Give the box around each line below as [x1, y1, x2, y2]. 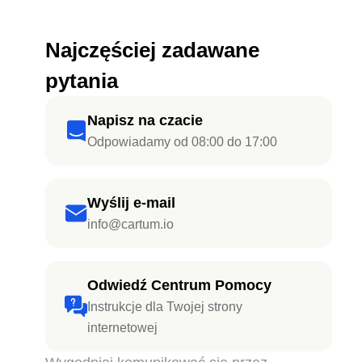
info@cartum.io [87, 217, 174, 231]
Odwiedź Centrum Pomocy [87, 276, 271, 293]
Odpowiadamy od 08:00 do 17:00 [87, 134, 277, 149]
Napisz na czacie [87, 112, 203, 128]
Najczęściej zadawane [45, 37, 259, 62]
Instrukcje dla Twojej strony [87, 299, 242, 314]
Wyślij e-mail [87, 194, 175, 211]
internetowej [87, 320, 158, 335]
